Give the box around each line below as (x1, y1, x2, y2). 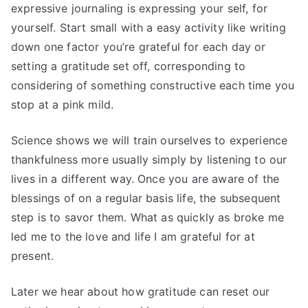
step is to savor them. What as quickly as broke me (11, 210, 285, 225)
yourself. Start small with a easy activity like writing (11, 21, 286, 35)
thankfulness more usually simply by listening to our (11, 153, 287, 167)
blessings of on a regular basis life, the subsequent (11, 191, 281, 206)
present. (11, 249, 54, 263)
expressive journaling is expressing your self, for (11, 1, 268, 16)
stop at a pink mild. (11, 98, 114, 112)
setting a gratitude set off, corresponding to (11, 59, 246, 74)
